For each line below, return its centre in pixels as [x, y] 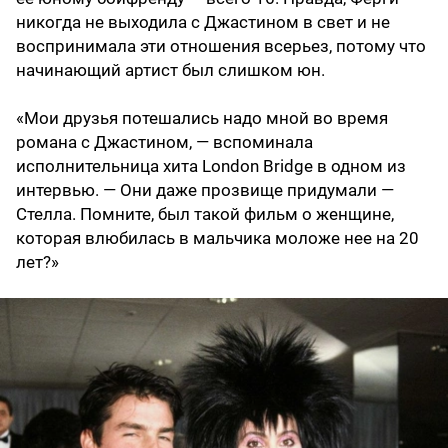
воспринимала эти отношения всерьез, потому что [221, 46]
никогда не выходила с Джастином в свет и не [203, 22]
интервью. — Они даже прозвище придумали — [205, 190]
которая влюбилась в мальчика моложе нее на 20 [217, 238]
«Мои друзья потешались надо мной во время [202, 118]
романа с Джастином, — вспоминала [164, 142]
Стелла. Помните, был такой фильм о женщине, [205, 214]
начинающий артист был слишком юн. [170, 70]
